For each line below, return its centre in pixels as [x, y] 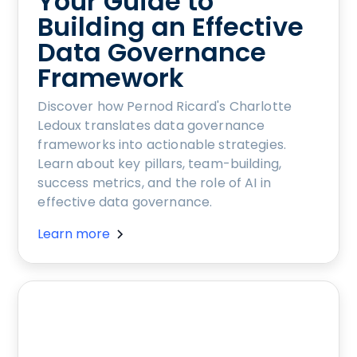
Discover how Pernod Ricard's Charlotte [165, 107]
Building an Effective [171, 27]
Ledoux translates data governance [151, 126]
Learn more [74, 234]
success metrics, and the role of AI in [155, 183]
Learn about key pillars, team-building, [160, 164]
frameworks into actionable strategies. [162, 145]
